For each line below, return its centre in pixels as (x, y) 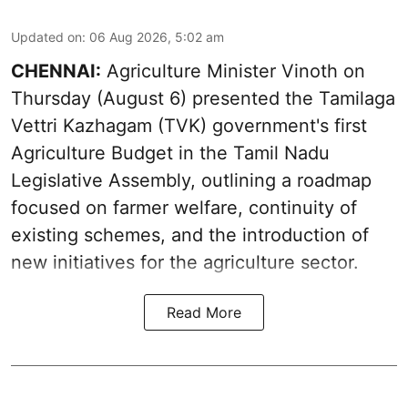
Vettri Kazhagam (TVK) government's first (189, 125)
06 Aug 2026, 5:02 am (157, 36)
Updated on (46, 36)
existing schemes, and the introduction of (190, 235)
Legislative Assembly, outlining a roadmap (191, 180)
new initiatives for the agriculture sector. (185, 262)
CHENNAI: (56, 71)
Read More (204, 312)
